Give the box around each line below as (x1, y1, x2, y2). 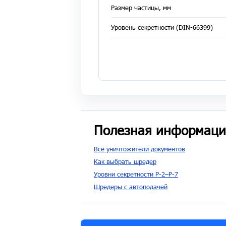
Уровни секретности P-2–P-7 (94, 170, 178, 178)
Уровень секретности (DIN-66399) (111, 23, 213, 31)
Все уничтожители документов (94, 145, 185, 153)
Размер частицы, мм (111, 3, 171, 12)
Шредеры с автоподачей (94, 183, 167, 191)
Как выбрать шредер (94, 157, 156, 165)
